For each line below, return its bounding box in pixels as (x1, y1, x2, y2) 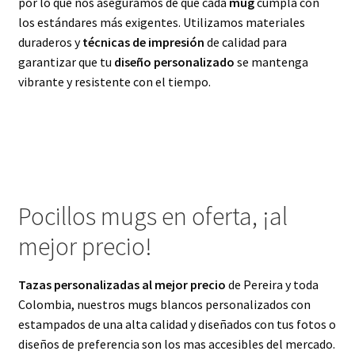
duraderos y (17, 33, 82, 50)
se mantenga (234, 53, 308, 70)
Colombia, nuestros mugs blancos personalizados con (17, 296, 311, 313)
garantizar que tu (17, 53, 114, 70)
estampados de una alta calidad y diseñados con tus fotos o (17, 316, 336, 333)
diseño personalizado (113, 53, 235, 70)
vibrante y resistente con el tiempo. (17, 73, 211, 90)
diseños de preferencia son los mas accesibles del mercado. (17, 336, 335, 353)
